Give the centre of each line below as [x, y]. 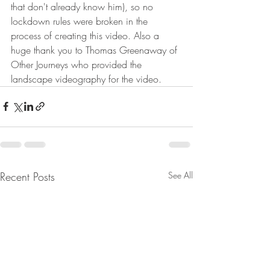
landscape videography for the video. [88, 79]
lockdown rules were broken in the [81, 21]
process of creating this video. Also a [86, 35]
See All [181, 175]
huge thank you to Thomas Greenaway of [96, 50]
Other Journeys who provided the [78, 64]
